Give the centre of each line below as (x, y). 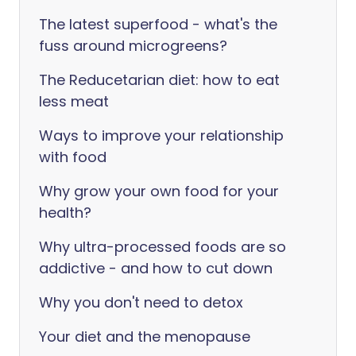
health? (65, 213)
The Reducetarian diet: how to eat (159, 80)
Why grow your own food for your (159, 191)
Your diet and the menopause (145, 337)
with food (73, 157)
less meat (74, 101)
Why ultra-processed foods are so (163, 247)
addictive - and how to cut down (156, 268)
